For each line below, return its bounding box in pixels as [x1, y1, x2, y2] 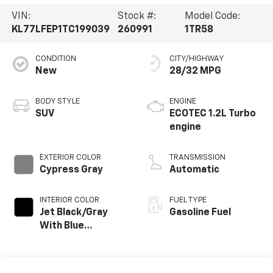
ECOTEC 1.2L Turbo [169, 109, 256, 119]
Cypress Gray [39, 165, 103, 175]
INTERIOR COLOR [39, 196, 99, 205]
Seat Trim [39, 248, 85, 258]
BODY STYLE [35, 97, 80, 106]
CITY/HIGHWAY [169, 55, 224, 63]
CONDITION [35, 55, 76, 63]
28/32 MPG [169, 66, 221, 77]
